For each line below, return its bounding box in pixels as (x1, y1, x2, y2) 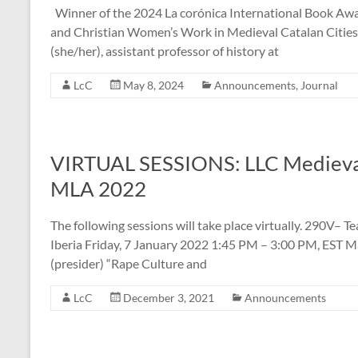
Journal (300, 78, 338, 92)
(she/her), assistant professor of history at (50, 43, 279, 58)
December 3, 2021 (123, 291, 214, 304)
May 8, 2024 (123, 78, 184, 92)
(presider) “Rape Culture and (50, 256, 207, 271)
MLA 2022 (50, 176, 146, 201)
